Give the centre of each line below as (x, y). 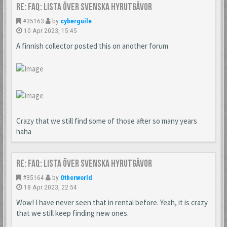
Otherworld (76, 178)
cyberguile (76, 21)
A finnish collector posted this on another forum (92, 46)
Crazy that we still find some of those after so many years (107, 121)
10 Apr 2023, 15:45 (50, 31)
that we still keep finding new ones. (72, 213)
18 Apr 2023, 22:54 (50, 187)
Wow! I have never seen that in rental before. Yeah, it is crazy (112, 203)
